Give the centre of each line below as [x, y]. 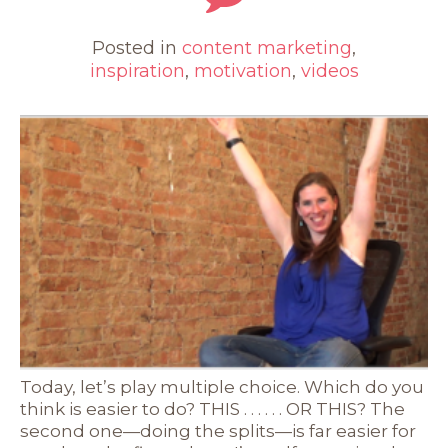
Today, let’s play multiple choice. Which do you [222, 387]
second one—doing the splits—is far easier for [218, 431]
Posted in [137, 48]
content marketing [267, 48]
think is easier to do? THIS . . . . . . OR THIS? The [212, 409]
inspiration [137, 71]
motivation [242, 71]
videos [329, 71]
